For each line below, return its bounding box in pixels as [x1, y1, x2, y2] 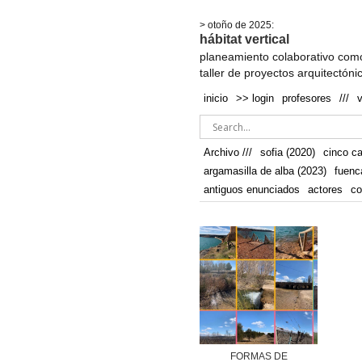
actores [308, 183, 343, 196]
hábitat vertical [200, 32, 289, 46]
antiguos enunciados [204, 183, 300, 196]
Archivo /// [204, 146, 252, 158]
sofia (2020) [260, 146, 315, 158]
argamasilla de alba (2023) [204, 165, 326, 177]
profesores [282, 92, 331, 104]
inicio [204, 92, 228, 104]
